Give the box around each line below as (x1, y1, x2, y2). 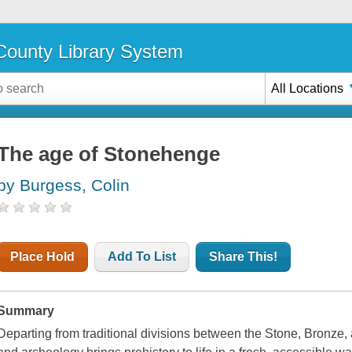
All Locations (271, 81, 344, 95)
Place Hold (10, 250, 75, 264)
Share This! (209, 250, 278, 264)
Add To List (108, 250, 177, 264)
